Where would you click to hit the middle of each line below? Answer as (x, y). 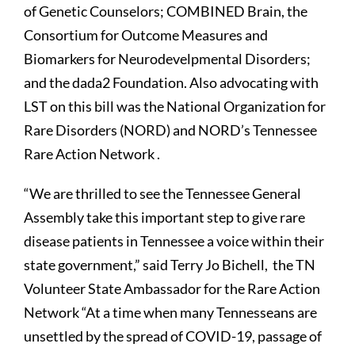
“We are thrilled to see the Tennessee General (162, 194)
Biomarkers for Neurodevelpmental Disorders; (167, 59)
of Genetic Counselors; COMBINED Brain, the (166, 11)
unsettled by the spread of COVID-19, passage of (173, 336)
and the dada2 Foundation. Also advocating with (171, 83)
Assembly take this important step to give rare (164, 218)
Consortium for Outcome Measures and (146, 35)
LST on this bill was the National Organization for (175, 107)
